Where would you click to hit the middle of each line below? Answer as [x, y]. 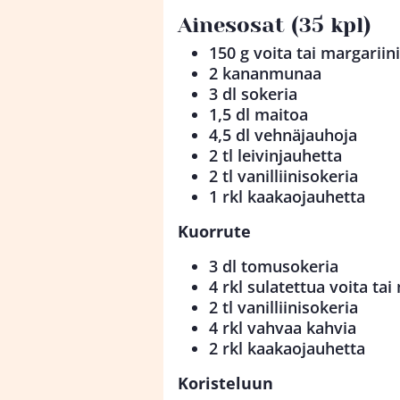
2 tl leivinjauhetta [275, 156]
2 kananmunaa [265, 74]
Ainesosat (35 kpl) [275, 25]
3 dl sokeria [253, 94]
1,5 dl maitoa [258, 115]
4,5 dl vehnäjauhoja [283, 135]
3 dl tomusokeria [274, 267]
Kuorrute [214, 232]
